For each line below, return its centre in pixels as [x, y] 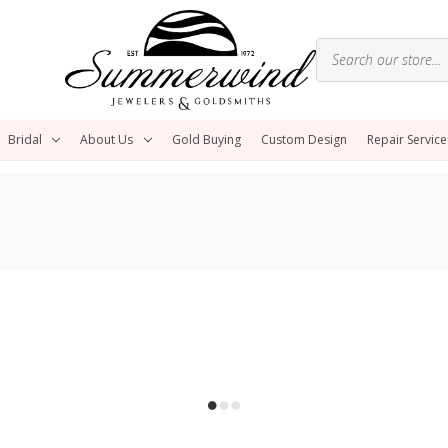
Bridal [24, 139]
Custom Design [304, 139]
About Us [107, 139]
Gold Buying [207, 139]
